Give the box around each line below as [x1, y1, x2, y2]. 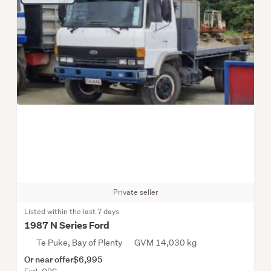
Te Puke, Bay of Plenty [36, 237, 122, 248]
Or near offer [24, 253, 73, 265]
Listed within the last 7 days [24, 206, 119, 217]
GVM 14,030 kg [134, 237, 197, 248]
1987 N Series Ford [24, 218, 109, 232]
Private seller [113, 186, 158, 197]
